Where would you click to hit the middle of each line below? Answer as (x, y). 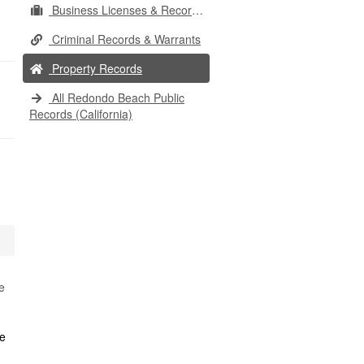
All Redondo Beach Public (117, 97)
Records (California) (81, 114)
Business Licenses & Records (120, 10)
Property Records (95, 68)
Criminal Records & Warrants (125, 39)
